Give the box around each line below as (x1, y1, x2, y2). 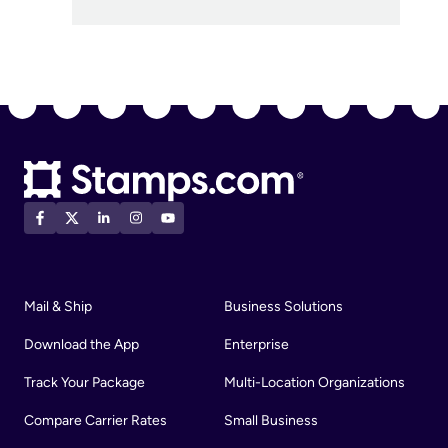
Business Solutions (224, 297, 343, 315)
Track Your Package (24, 373, 145, 391)
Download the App (24, 335, 139, 353)
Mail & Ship (24, 297, 92, 315)
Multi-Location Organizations (224, 373, 405, 391)
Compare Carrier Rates (24, 411, 167, 429)
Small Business (224, 411, 318, 429)
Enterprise (224, 335, 289, 353)
